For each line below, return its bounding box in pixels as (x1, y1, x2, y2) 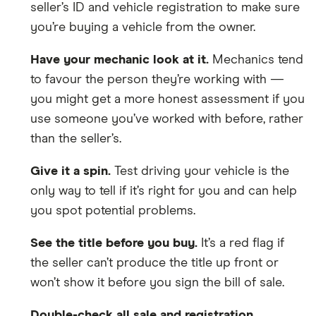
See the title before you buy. (30, 236, 197, 250)
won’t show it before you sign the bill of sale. (30, 276, 284, 289)
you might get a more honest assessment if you (30, 92, 305, 106)
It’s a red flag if (197, 236, 284, 250)
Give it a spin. (30, 164, 111, 178)
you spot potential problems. (30, 204, 195, 217)
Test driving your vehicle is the (111, 164, 289, 178)
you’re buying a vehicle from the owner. (30, 20, 255, 34)
